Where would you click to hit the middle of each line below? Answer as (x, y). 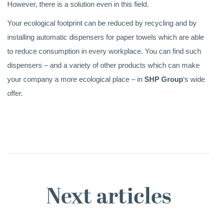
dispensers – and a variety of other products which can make (103, 65)
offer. (15, 93)
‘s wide (194, 79)
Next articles (108, 198)
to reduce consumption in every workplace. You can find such (104, 51)
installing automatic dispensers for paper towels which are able (106, 37)
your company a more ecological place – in (76, 79)
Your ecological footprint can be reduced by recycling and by (102, 23)
